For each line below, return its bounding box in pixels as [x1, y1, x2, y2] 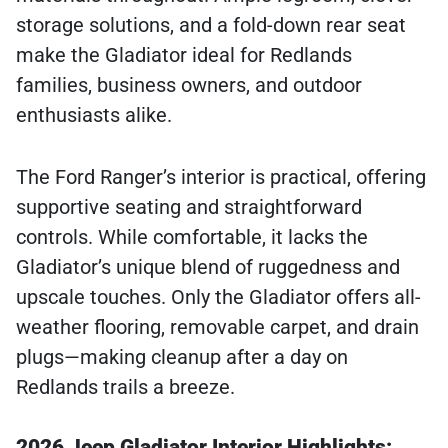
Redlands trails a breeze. [16, 375, 235, 400]
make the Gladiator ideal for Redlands [16, 43, 352, 68]
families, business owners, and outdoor [16, 73, 362, 98]
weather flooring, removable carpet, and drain [16, 315, 419, 340]
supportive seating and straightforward [16, 195, 362, 220]
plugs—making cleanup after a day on [16, 345, 348, 370]
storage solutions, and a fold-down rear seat [16, 13, 406, 38]
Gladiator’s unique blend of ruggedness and [16, 255, 400, 280]
